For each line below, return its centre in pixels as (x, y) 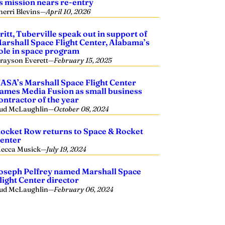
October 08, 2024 (82, 109)
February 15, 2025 (83, 60)
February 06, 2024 (84, 189)
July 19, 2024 (67, 149)
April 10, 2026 (68, 12)
